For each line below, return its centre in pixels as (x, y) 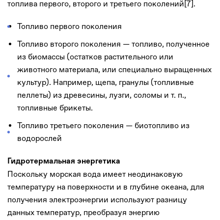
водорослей (40, 138)
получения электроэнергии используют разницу (97, 199)
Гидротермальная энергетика (64, 161)
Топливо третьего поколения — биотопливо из (103, 125)
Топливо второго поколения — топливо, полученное (113, 44)
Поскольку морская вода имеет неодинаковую (95, 174)
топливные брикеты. (55, 108)
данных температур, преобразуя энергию (83, 212)
